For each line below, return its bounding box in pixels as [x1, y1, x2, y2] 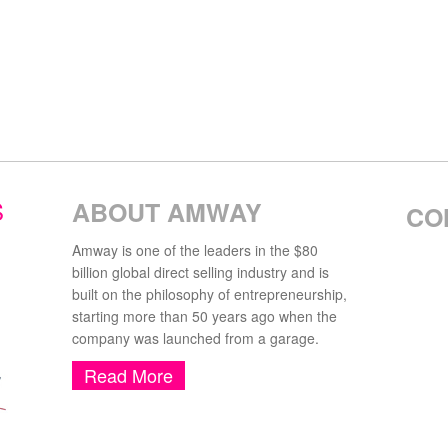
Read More [84, 362, 174, 388]
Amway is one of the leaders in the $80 [72, 240, 319, 260]
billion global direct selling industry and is [72, 262, 330, 282]
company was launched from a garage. [72, 328, 320, 348]
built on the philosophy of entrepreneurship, [72, 284, 348, 304]
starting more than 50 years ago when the [72, 306, 338, 326]
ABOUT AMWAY [72, 194, 263, 230]
